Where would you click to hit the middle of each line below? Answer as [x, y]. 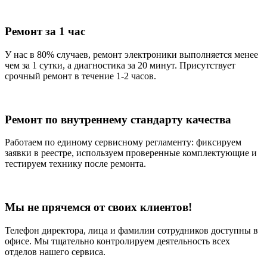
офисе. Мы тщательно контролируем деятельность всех [117, 241]
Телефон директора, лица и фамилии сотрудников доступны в [131, 230]
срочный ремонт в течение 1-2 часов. [80, 76]
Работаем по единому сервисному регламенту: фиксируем [123, 142]
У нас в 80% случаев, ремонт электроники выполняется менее [131, 55]
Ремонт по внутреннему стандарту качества [118, 119]
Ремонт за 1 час [45, 32]
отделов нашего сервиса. [55, 252]
